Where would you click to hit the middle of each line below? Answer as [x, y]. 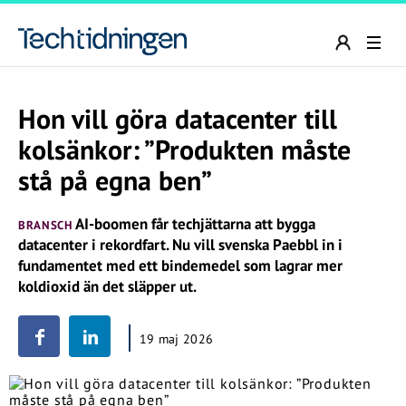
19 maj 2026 [177, 339]
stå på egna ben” [115, 180]
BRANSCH [45, 225]
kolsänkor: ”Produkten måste [184, 149]
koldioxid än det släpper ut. [107, 286]
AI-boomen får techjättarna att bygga [193, 224]
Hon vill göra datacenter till [178, 118]
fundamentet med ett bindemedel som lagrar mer [180, 266]
